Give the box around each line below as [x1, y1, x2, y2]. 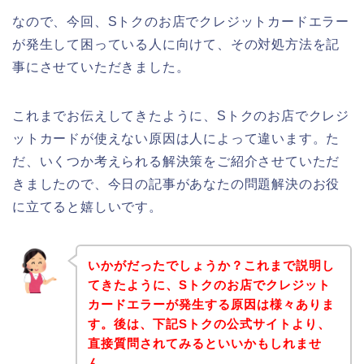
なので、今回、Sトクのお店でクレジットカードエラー [12, 14, 349, 28]
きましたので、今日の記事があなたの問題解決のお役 [12, 176, 340, 191]
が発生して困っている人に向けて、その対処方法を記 [12, 37, 340, 51]
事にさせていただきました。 [12, 59, 190, 74]
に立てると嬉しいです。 [12, 199, 162, 214]
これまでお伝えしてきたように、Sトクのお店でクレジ [12, 108, 349, 123]
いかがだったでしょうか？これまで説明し [87, 258, 335, 273]
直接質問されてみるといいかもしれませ [87, 336, 322, 351]
